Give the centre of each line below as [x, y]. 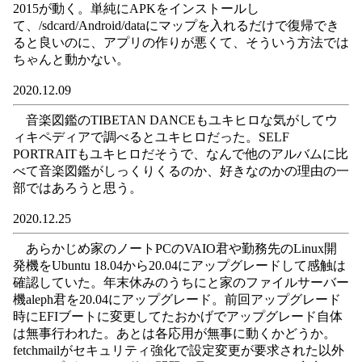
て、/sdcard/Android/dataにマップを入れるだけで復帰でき [176, 25]
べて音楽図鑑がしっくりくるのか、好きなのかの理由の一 [181, 171]
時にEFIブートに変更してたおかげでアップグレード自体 [178, 316]
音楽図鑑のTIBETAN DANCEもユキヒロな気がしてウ [175, 120]
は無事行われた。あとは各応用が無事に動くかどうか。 [175, 333]
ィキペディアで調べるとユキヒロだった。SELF [151, 137]
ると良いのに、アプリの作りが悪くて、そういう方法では [181, 42]
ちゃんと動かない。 [71, 59]
